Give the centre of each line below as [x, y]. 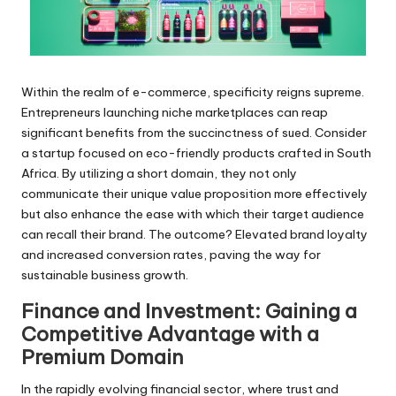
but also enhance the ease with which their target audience [193, 213]
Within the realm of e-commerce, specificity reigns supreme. [193, 91]
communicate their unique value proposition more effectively [194, 193]
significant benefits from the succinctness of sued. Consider [194, 132]
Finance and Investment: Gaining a [189, 311]
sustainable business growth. [105, 274]
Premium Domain [103, 357]
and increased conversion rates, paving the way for [171, 254]
